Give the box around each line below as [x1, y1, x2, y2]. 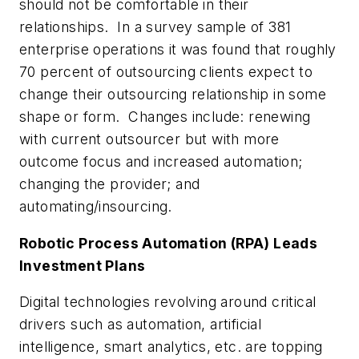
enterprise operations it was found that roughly [19, 41, 337, 58]
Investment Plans [19, 256, 146, 274]
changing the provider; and [19, 175, 200, 193]
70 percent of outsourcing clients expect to [19, 63, 313, 81]
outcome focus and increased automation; [19, 153, 303, 171]
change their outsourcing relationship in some [19, 86, 326, 103]
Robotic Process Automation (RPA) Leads [19, 234, 318, 252]
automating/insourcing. [19, 198, 177, 216]
